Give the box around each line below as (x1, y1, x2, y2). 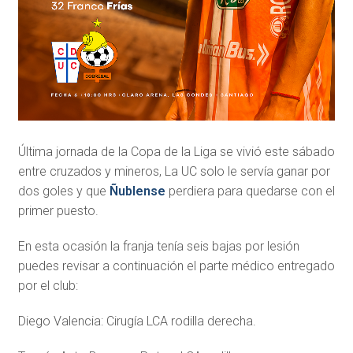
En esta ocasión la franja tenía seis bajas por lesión (17, 239, 299, 255)
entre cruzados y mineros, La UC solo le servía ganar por (17, 164, 330, 180)
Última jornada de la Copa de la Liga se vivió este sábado (17, 144, 335, 160)
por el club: (17, 278, 78, 294)
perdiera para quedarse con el (165, 184, 335, 199)
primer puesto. (17, 203, 98, 219)
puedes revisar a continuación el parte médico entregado (17, 258, 335, 274)
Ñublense (109, 184, 165, 199)
